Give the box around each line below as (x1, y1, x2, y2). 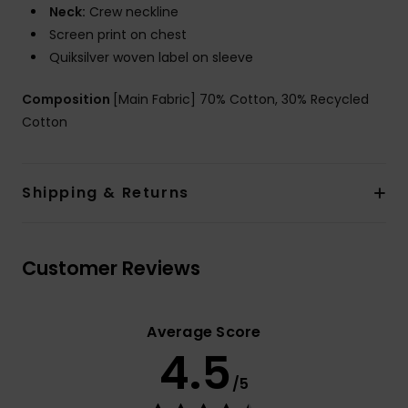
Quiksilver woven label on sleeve (49, 48, 253, 67)
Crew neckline (86, 3, 178, 22)
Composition (22, 90, 113, 109)
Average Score (147, 321, 261, 343)
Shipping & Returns (22, 182, 189, 204)
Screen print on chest (49, 25, 187, 45)
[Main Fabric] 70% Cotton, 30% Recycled (113, 90, 369, 109)
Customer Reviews (22, 255, 200, 282)
